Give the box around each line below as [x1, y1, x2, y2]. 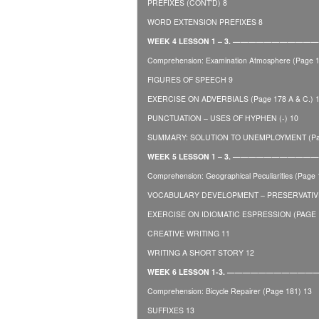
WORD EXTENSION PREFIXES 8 [147, 16, 263, 27]
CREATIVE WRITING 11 [147, 227, 230, 239]
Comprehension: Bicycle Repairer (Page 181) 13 [147, 285, 312, 296]
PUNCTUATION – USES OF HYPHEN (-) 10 [147, 112, 298, 123]
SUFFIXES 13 [147, 304, 194, 315]
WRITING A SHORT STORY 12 [147, 246, 254, 258]
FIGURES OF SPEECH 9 [147, 73, 233, 85]
